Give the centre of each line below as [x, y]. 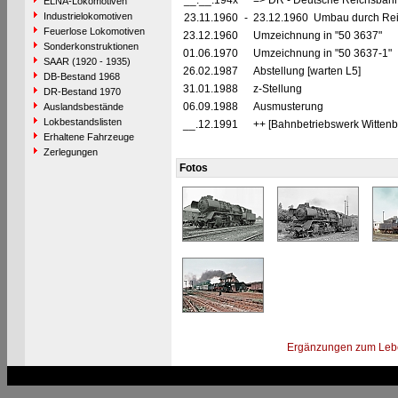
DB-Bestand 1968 [81, 76]
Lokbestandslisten [82, 122]
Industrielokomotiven [88, 16]
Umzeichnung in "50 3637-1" [323, 53]
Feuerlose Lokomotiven [94, 31]
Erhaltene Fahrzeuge [88, 137]
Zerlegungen [70, 152]
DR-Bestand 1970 [82, 92]
